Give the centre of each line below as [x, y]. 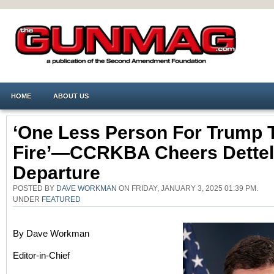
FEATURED [61, 199]
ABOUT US [71, 96]
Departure [57, 173]
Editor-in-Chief [41, 255]
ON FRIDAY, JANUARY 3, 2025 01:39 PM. [187, 188]
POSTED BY [35, 188]
